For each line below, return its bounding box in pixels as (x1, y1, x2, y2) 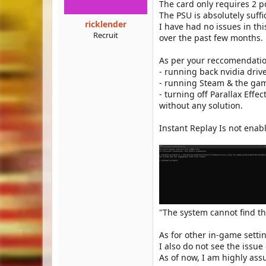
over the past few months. (159, 32, 263, 43)
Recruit (93, 30, 118, 40)
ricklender (84, 18, 126, 30)
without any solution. (159, 100, 243, 111)
